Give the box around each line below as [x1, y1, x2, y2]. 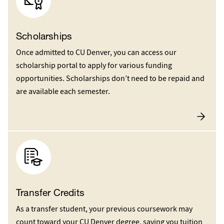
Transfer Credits [16, 186, 84, 198]
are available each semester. [16, 85, 111, 96]
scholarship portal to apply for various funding [16, 59, 172, 70]
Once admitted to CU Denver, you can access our [16, 46, 176, 57]
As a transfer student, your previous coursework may [16, 203, 192, 214]
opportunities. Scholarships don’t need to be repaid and [16, 72, 204, 83]
